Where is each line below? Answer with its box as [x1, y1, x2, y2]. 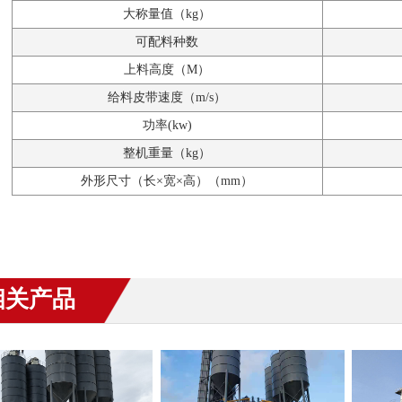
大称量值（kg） [123, 7, 211, 22]
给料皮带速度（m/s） [108, 91, 226, 105]
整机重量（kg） [123, 146, 211, 161]
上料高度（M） [124, 63, 210, 77]
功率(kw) [142, 118, 192, 133]
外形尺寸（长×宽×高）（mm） [81, 174, 253, 188]
